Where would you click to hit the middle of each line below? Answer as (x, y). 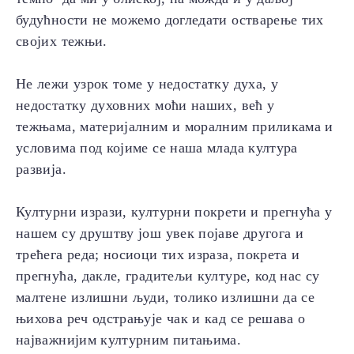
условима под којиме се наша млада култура (157, 148)
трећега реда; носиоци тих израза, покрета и (158, 255)
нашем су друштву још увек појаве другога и (160, 233)
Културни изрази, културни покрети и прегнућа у (174, 212)
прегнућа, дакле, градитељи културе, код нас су (168, 276)
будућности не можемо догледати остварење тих (170, 20)
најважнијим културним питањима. (129, 340)
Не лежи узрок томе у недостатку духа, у (147, 84)
